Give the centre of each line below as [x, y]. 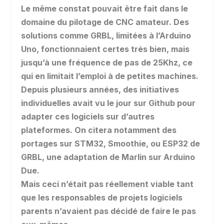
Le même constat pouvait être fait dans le [105, 8]
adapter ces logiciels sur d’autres [88, 116]
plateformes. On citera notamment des [99, 130]
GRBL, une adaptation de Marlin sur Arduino [108, 157]
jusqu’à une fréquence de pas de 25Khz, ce [107, 62]
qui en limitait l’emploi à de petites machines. [110, 76]
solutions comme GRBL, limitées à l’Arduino [106, 35]
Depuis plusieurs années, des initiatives [100, 89]
